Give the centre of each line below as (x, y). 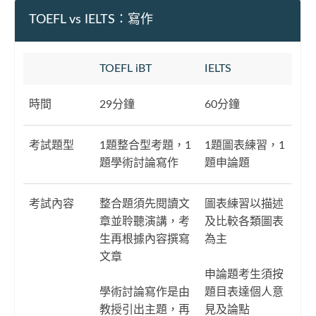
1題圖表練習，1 (245, 145)
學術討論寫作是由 (145, 292)
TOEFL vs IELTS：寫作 (91, 19)
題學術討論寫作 (139, 163)
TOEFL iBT (126, 68)
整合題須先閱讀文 (145, 203)
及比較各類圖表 (244, 221)
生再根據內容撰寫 (145, 239)
